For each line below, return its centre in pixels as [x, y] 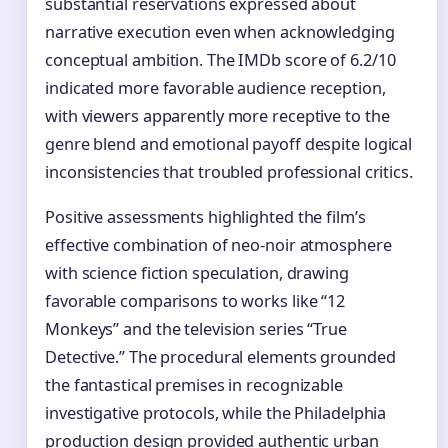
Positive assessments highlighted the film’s [205, 217]
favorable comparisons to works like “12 [195, 301]
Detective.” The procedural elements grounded [220, 357]
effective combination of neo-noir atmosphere [218, 245]
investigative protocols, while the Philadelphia [216, 413]
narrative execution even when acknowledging [220, 32]
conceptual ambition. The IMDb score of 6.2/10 [220, 60]
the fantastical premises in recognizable [194, 385]
